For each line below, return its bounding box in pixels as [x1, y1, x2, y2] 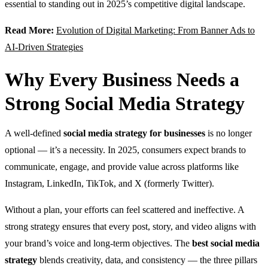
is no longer [205, 127, 252, 138]
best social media [192, 237, 260, 248]
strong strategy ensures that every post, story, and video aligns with [5, 221, 256, 232]
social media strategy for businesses [63, 127, 205, 138]
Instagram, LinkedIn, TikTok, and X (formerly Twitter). [5, 178, 214, 188]
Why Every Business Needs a [5, 68, 239, 90]
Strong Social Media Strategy [5, 92, 245, 114]
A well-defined [5, 127, 63, 138]
